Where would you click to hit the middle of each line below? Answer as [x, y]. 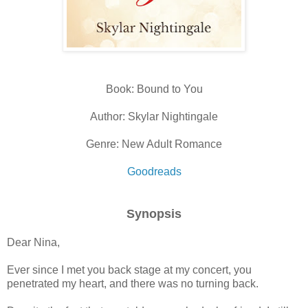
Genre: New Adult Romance [154, 144]
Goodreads [154, 171]
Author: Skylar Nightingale [154, 116]
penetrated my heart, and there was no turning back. [134, 283]
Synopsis [154, 213]
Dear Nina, [33, 242]
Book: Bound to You [154, 89]
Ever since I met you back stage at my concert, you [129, 269]
